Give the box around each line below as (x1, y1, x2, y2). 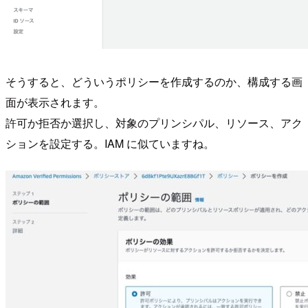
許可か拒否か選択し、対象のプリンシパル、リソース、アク (5, 115, 302, 131)
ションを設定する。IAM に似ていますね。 (5, 135, 214, 152)
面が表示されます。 (5, 94, 104, 111)
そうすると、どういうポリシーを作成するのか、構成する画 (5, 74, 302, 90)
